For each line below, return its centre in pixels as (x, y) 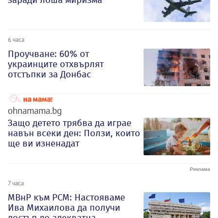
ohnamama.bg (35, 111)
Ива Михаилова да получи (64, 208)
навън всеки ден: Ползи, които (74, 133)
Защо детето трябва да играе (70, 123)
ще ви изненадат (44, 144)
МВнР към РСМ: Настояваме (66, 198)
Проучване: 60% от (48, 54)
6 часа (16, 39)
